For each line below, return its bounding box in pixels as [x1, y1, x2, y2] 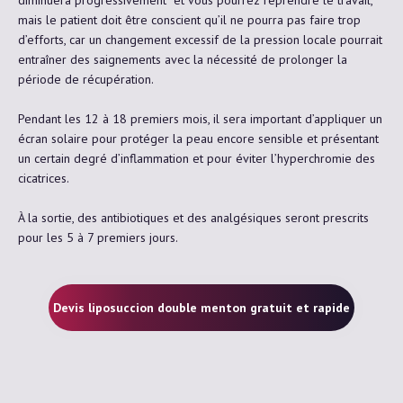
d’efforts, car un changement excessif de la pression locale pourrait [18, 31, 382, 48]
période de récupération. [18, 70, 154, 87]
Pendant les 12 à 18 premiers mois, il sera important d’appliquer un [18, 110, 382, 127]
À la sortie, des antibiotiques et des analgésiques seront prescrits [18, 209, 369, 226]
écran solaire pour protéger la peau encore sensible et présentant [18, 130, 379, 147]
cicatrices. [18, 169, 69, 186]
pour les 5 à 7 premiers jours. [18, 228, 178, 246]
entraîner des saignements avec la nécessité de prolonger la [18, 50, 347, 67]
